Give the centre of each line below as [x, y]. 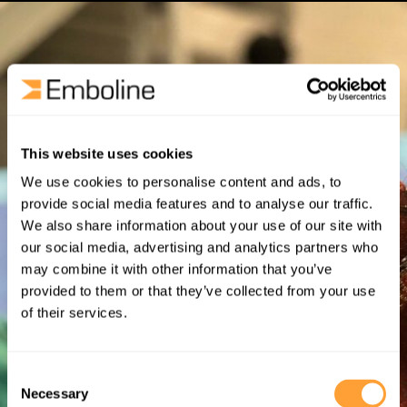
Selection [34, 397]
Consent [32, 375]
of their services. [74, 313]
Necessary [55, 393]
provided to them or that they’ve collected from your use [198, 291]
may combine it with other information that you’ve [177, 269]
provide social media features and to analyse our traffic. [197, 203]
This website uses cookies [107, 153]
